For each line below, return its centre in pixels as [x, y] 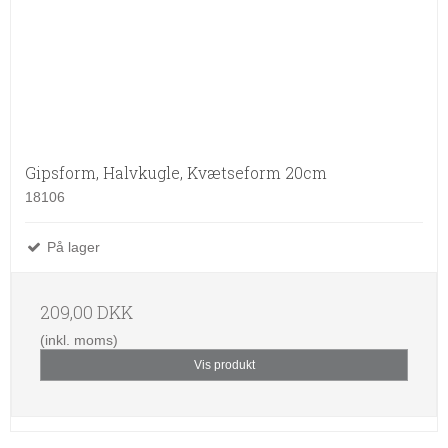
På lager [71, 247]
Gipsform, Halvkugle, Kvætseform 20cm [176, 173]
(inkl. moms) [79, 340]
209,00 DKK [86, 313]
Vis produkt [224, 365]
